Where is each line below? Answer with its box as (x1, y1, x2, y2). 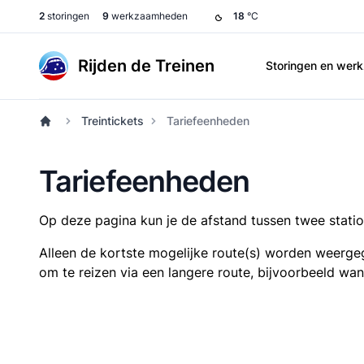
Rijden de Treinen (78, 56, 214, 76)
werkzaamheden (109, 10, 188, 22)
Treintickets (81, 114, 144, 128)
